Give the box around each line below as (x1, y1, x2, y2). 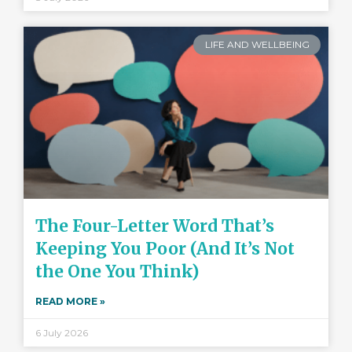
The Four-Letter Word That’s (35, 214, 274, 236)
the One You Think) (35, 260, 199, 282)
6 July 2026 (35, 326, 88, 339)
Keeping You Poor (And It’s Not (35, 237, 295, 259)
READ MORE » (35, 295, 105, 307)
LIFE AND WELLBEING (204, 38, 310, 50)
